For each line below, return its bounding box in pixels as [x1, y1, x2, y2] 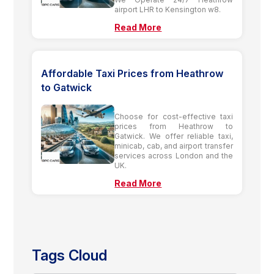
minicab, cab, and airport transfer [114, 141, 233, 150]
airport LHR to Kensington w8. [114, 4, 221, 14]
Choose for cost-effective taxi [114, 111, 233, 121]
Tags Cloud [32, 246, 108, 264]
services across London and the [114, 150, 233, 160]
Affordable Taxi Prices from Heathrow [41, 67, 224, 80]
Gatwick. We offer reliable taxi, [114, 131, 233, 141]
